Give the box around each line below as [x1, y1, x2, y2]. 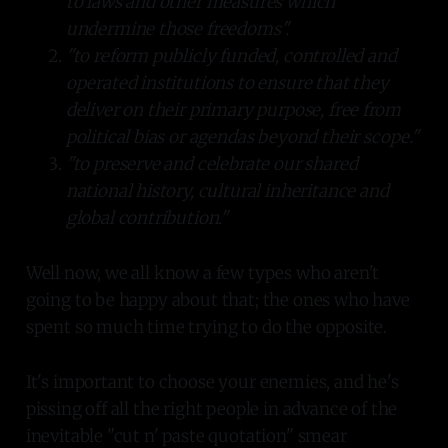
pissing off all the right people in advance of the [25, 397, 398, 420]
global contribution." [65, 206, 229, 229]
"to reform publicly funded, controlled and [65, 44, 397, 67]
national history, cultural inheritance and [65, 179, 389, 202]
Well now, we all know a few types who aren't [25, 261, 380, 284]
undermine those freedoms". [65, 17, 290, 40]
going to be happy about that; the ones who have [25, 288, 410, 311]
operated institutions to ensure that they [65, 71, 389, 94]
